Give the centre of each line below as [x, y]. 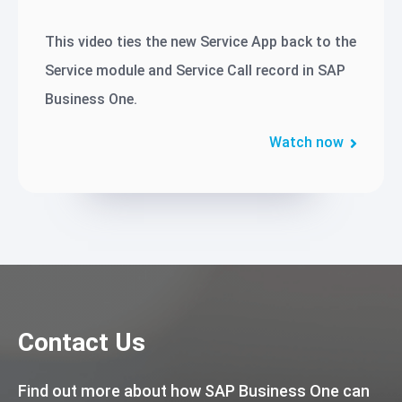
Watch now [306, 143]
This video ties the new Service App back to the [201, 42]
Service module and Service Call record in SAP [195, 71]
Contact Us [82, 343]
